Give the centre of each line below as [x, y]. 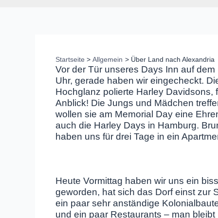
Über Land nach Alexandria [173, 59]
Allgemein [108, 59]
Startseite [70, 59]
